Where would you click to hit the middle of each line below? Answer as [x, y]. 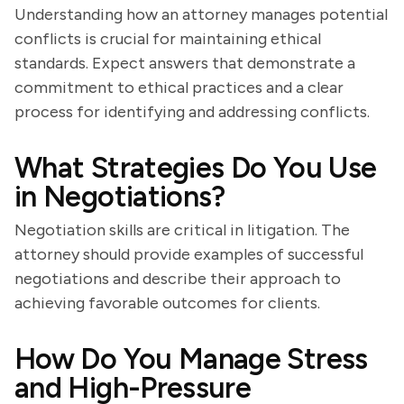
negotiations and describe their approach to [178, 279]
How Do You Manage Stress [191, 359]
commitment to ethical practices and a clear [179, 87]
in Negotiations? [120, 197]
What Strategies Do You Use [196, 168]
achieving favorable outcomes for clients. [167, 303]
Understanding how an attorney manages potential [201, 14]
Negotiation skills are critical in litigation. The [182, 230]
